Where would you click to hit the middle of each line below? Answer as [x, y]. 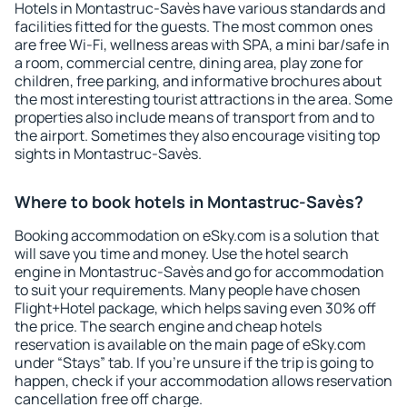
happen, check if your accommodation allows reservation [203, 381]
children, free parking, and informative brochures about [198, 81]
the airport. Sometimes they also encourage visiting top [197, 135]
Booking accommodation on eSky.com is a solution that [197, 235]
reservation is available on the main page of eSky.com [190, 344]
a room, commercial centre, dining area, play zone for [189, 63]
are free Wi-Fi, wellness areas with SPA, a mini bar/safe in [202, 45]
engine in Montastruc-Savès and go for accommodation [199, 272]
